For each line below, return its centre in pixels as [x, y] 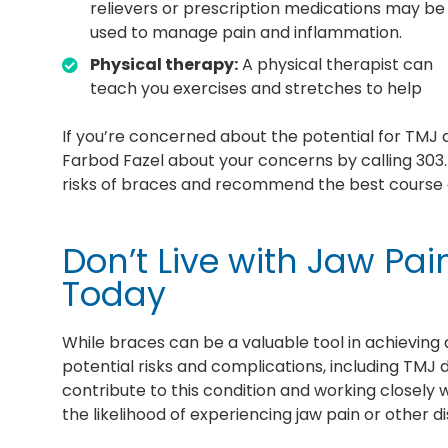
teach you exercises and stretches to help [256, 88]
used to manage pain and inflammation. [246, 32]
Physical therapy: [164, 64]
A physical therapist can [335, 64]
